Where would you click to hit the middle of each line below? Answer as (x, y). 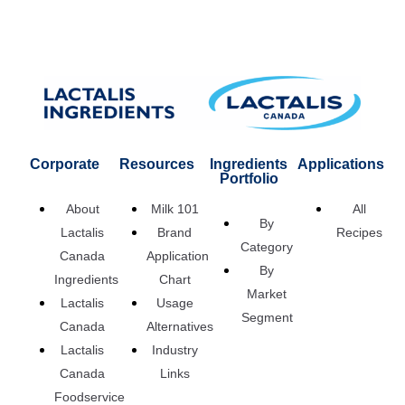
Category (267, 247)
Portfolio (249, 179)
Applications (341, 165)
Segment (267, 318)
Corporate (64, 165)
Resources (156, 165)
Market (267, 294)
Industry (174, 350)
